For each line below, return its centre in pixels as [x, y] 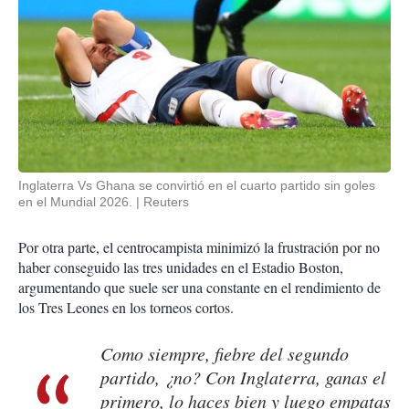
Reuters [166, 202]
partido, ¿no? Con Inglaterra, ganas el [243, 378]
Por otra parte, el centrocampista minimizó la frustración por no [199, 247]
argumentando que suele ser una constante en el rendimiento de [199, 288]
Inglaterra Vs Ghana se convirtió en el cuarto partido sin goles [197, 186]
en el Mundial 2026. [75, 202]
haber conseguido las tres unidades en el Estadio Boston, [181, 267]
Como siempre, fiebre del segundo [225, 354]
